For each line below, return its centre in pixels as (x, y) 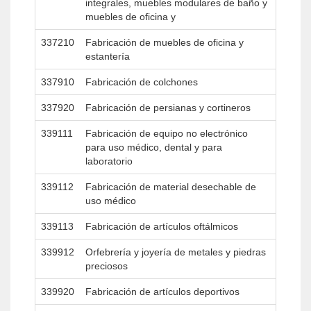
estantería (108, 56)
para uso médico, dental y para (154, 147)
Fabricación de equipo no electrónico (167, 133)
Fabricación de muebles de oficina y (165, 42)
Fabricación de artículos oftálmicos (162, 226)
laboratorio (109, 161)
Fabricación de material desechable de (171, 187)
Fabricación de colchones (142, 82)
